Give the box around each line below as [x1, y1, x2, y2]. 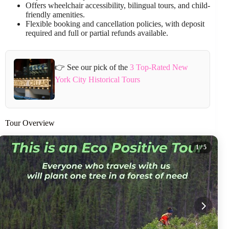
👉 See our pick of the [54, 63, 130, 72]
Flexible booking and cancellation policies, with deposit [26, 19, 204, 28]
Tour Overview [5, 118, 55, 127]
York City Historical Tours [54, 75, 140, 84]
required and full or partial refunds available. [26, 28, 168, 37]
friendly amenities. [26, 10, 85, 19]
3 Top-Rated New [129, 63, 188, 72]
